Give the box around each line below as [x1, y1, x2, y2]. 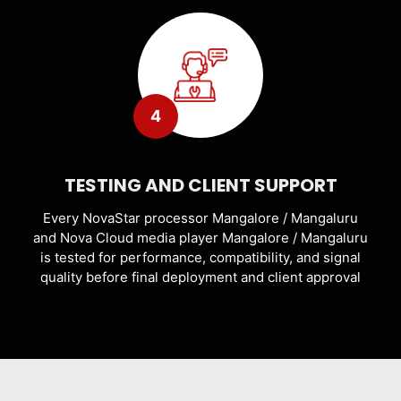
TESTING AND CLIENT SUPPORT [64, 172, 337, 198]
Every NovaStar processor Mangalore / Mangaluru [43, 209, 358, 226]
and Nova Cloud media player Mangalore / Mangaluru [33, 228, 368, 246]
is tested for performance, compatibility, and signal [40, 248, 361, 266]
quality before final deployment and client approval [40, 268, 361, 286]
